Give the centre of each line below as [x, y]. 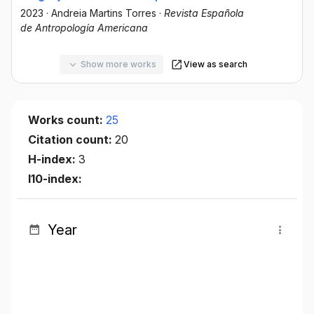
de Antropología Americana [84, 27]
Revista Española [204, 13]
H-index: [53, 159]
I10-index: [55, 178]
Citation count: [71, 139]
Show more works [118, 64]
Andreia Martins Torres [104, 13]
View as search [215, 64]
